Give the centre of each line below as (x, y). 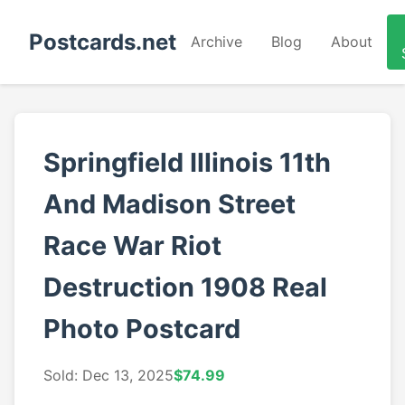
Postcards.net (103, 42)
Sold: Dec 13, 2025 (108, 375)
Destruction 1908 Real (185, 287)
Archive (217, 42)
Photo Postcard (142, 329)
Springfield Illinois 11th (187, 162)
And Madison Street (170, 204)
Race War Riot (132, 245)
